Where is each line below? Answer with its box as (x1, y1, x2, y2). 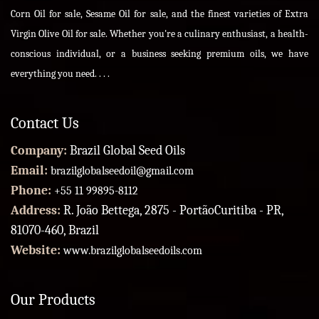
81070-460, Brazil (11, 222, 99, 238)
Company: (11, 142, 70, 158)
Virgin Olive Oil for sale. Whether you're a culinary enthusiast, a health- (11, 27, 308, 40)
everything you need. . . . (11, 67, 110, 80)
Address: (11, 202, 63, 218)
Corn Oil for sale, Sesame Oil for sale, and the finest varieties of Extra (11, 7, 308, 20)
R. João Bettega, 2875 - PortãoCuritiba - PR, (63, 202, 283, 218)
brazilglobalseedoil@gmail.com (51, 164, 194, 177)
